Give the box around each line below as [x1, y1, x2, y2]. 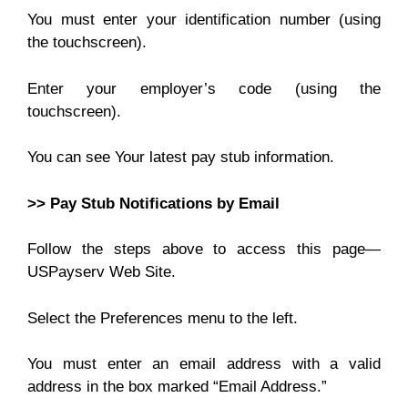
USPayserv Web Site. [27, 263, 176, 280]
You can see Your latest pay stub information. [27, 148, 334, 166]
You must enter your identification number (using [27, 11, 381, 28]
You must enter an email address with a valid [27, 355, 381, 372]
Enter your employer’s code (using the [27, 79, 381, 97]
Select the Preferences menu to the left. [27, 309, 298, 327]
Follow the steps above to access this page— [27, 240, 381, 258]
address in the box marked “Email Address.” [27, 378, 327, 395]
